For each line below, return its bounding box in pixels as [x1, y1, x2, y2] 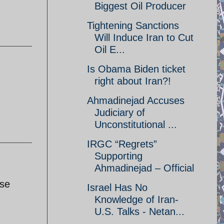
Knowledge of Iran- [94, 194, 178, 205]
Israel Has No [87, 182, 147, 193]
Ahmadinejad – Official [94, 162, 194, 173]
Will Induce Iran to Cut [94, 32, 193, 43]
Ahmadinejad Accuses [87, 95, 184, 106]
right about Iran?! [94, 75, 171, 86]
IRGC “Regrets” [87, 138, 157, 149]
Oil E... [94, 44, 125, 55]
